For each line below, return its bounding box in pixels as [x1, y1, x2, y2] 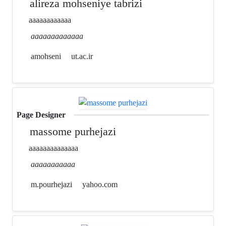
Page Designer [17, 109, 66, 120]
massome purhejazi [27, 125, 117, 138]
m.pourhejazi [29, 179, 72, 189]
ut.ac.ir [71, 51, 93, 62]
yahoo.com [82, 179, 118, 189]
